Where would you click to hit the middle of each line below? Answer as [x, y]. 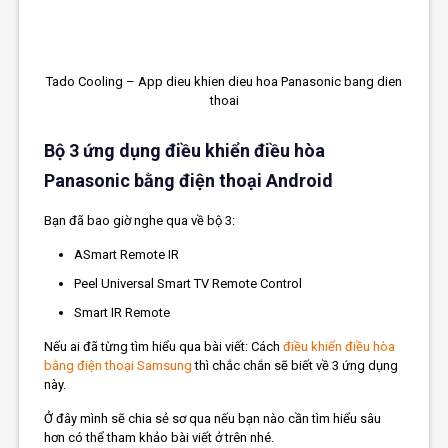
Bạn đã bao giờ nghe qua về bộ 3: [140, 220]
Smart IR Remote [122, 312]
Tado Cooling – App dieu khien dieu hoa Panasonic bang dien [224, 81]
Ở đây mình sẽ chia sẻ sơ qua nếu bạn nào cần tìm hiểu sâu [213, 418]
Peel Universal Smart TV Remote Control [188, 283]
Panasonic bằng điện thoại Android [189, 180]
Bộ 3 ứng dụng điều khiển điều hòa [185, 150]
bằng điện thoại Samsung [118, 365]
